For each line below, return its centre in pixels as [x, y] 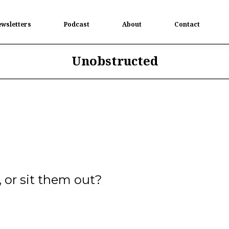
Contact [187, 24]
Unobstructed [114, 61]
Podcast [77, 24]
